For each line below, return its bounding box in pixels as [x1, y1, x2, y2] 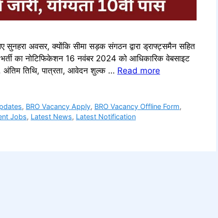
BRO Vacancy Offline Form [94, 102, 180, 110]
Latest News [31, 112, 72, 121]
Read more [117, 65, 160, 75]
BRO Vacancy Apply [26, 102, 91, 110]
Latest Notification [76, 112, 136, 121]
